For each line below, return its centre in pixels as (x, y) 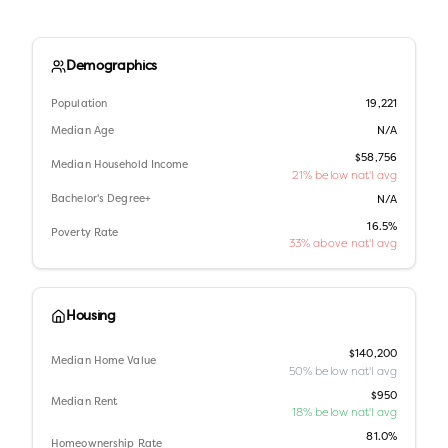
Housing (91, 316)
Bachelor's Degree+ (101, 199)
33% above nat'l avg (342, 243)
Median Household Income (120, 165)
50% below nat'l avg (342, 370)
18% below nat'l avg (344, 412)
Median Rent (84, 403)
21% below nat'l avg (344, 174)
